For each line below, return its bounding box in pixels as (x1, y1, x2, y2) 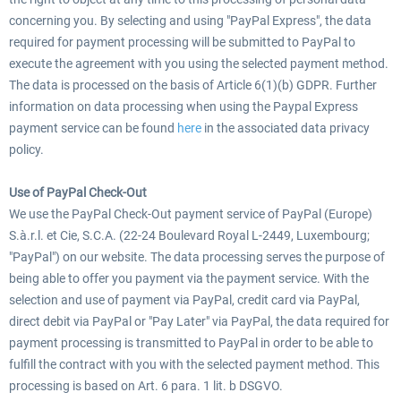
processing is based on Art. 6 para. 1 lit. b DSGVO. (9, 379, 283, 393)
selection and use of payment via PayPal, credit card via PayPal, (9, 293, 360, 307)
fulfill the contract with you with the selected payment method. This (9, 357, 380, 371)
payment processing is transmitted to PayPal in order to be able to (9, 336, 373, 350)
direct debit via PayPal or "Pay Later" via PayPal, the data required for (9, 314, 389, 328)
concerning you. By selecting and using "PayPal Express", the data (9, 13, 371, 28)
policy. (9, 142, 44, 157)
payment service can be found (9, 121, 177, 135)
